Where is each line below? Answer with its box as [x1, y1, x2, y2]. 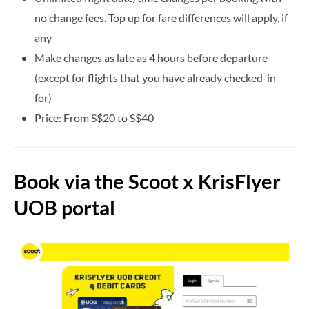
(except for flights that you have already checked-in [34, 70, 276, 84]
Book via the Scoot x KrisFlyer [14, 168, 281, 193]
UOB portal [14, 195, 115, 219]
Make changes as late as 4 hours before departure [34, 50, 268, 64]
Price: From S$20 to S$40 [34, 110, 154, 124]
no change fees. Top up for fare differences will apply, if [34, 10, 288, 24]
